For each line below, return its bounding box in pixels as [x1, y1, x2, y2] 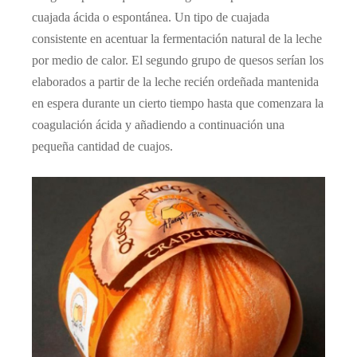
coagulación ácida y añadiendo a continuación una [32, 117, 284, 131]
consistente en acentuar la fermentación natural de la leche [32, 31, 322, 45]
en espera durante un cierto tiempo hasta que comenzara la [32, 96, 324, 110]
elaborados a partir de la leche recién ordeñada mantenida [32, 74, 319, 88]
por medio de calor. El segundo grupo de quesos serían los [32, 53, 324, 67]
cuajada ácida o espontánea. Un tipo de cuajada [32, 10, 269, 24]
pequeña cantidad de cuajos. [32, 139, 173, 153]
